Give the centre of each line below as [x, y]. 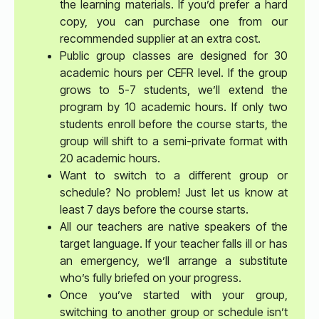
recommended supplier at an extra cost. [160, 38]
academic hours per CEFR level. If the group [174, 72]
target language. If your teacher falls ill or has [174, 243]
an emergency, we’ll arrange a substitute [174, 260]
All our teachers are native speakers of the [174, 226]
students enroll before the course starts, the [174, 124]
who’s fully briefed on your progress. [151, 277]
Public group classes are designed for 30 [174, 55]
